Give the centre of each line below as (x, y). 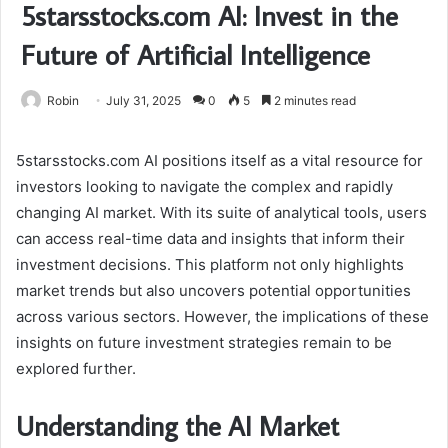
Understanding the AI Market (177, 426)
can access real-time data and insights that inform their (210, 239)
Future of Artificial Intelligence (195, 55)
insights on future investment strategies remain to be (204, 343)
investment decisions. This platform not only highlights (210, 265)
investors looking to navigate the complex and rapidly (204, 187)
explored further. (76, 369)
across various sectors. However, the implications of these (222, 317)
